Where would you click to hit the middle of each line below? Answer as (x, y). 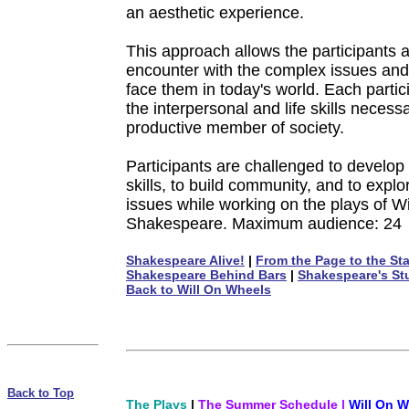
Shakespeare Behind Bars (206, 275)
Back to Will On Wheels (199, 289)
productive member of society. (235, 128)
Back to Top (41, 393)
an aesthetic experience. (215, 13)
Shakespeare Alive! (185, 260)
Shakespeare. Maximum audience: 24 (264, 224)
